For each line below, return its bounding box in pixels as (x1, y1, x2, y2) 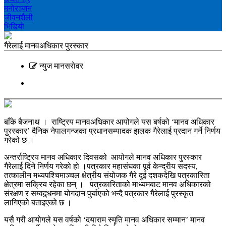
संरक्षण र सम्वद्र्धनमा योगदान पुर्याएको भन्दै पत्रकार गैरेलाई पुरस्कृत (4, 189, 195, 198)
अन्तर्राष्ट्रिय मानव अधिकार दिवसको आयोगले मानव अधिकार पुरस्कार (4, 153, 202, 161)
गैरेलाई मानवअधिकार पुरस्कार (4, 41, 88, 50)
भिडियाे (4, 22, 24, 31)
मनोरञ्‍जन (4, 4, 32, 13)
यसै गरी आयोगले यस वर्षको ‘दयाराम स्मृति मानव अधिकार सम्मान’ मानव (4, 215, 205, 224)
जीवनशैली (4, 13, 33, 22)
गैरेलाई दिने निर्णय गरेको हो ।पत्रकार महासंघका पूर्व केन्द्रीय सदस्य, (4, 162, 198, 171)
